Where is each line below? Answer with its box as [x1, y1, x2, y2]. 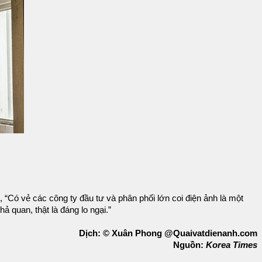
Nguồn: [173, 240, 206, 250]
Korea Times [206, 240, 257, 250]
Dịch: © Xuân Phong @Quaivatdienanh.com [79, 228, 257, 238]
